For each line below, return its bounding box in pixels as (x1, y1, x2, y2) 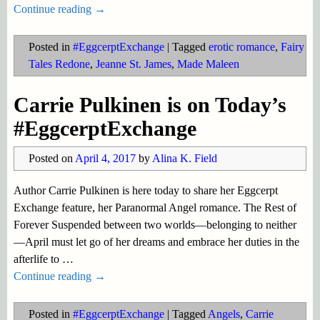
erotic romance (208, 41, 275, 54)
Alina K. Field (151, 151, 217, 164)
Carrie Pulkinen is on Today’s (13, 92, 286, 116)
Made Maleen (176, 58, 239, 71)
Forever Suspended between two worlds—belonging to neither (13, 218, 296, 231)
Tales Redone (28, 58, 90, 71)
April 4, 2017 (74, 151, 136, 164)
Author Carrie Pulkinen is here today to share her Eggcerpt (13, 184, 278, 196)
